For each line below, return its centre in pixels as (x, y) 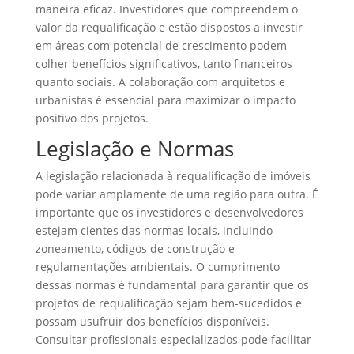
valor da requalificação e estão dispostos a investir (169, 28)
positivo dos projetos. (92, 119)
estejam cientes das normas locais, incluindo (154, 231)
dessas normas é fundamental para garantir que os (172, 285)
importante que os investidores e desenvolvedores (169, 213)
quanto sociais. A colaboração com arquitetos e (160, 82)
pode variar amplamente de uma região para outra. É (177, 194)
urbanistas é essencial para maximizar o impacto (165, 100)
